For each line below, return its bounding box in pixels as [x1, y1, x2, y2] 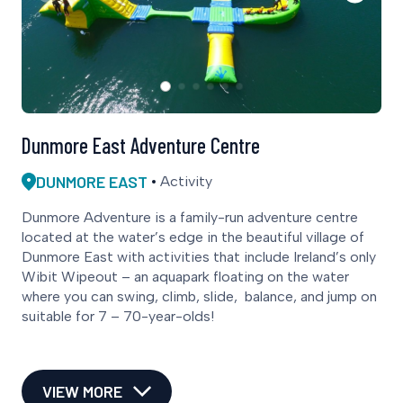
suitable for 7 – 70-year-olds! [22, 307, 214, 325]
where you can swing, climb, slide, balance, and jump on [22, 287, 377, 305]
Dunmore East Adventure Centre [22, 131, 260, 158]
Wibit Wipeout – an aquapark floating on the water [22, 267, 349, 285]
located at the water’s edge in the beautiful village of [22, 228, 364, 246]
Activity [160, 172, 212, 190]
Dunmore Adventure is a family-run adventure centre [22, 208, 358, 226]
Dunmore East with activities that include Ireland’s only [22, 247, 376, 265]
